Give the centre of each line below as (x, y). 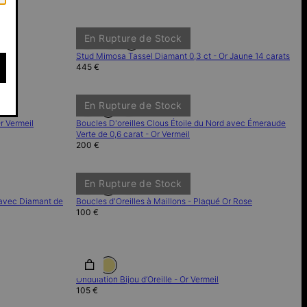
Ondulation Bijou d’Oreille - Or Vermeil (147, 279)
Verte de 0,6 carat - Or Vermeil (133, 134)
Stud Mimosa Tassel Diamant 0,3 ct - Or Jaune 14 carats (183, 56)
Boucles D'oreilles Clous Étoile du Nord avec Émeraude (181, 123)
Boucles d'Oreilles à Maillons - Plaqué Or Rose (164, 201)
